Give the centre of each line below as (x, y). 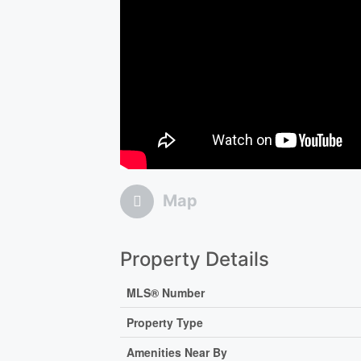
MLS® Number (166, 293)
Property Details (195, 259)
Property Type (165, 323)
